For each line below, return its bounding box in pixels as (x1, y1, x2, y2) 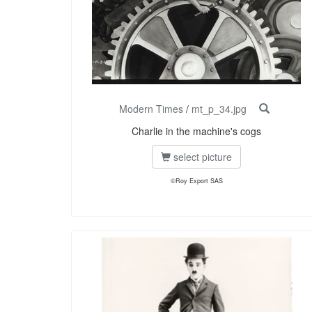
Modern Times (119, 102, 183, 116)
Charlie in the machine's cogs (132, 124, 261, 139)
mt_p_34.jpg (192, 102, 247, 116)
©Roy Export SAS (170, 176, 223, 186)
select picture (171, 150, 232, 164)
